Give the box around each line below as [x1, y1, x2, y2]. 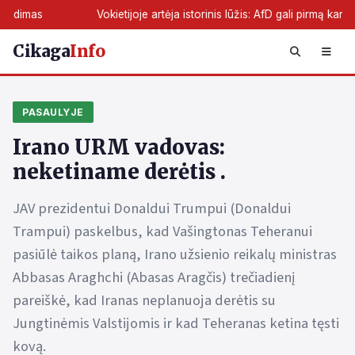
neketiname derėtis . [13, 159, 226, 185]
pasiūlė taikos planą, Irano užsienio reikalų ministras [13, 244, 337, 265]
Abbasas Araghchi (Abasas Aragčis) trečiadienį [13, 267, 296, 288]
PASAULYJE [22, 106, 84, 118]
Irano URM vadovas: [13, 135, 225, 160]
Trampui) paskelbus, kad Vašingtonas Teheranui [13, 221, 312, 242]
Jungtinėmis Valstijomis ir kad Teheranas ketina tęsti [13, 313, 339, 334]
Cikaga [13, 40, 70, 62]
